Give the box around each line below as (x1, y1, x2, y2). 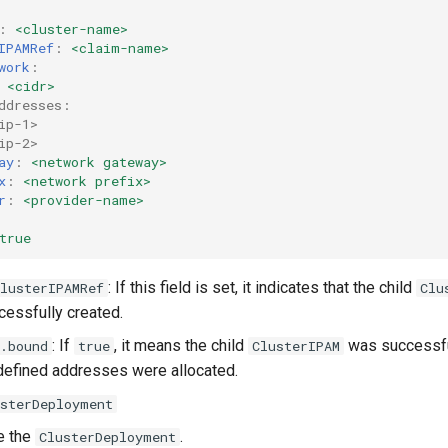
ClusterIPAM (252, 336, 340, 355)
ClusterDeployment (39, 427, 176, 446)
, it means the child (114, 335, 248, 355)
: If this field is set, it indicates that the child (108, 277, 416, 297)
